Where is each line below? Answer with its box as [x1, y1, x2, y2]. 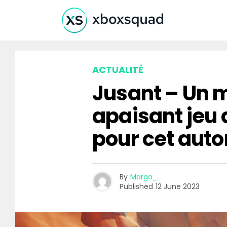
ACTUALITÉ [92, 63, 143, 76]
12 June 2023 [156, 181, 200, 192]
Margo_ [130, 171, 157, 182]
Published [120, 181, 153, 192]
